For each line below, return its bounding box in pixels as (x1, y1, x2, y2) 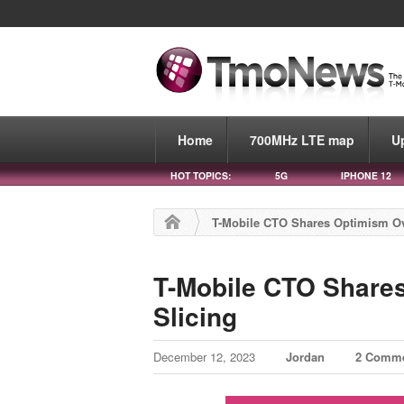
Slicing (153, 297, 245, 335)
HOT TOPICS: (170, 168, 231, 182)
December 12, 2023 (153, 348, 260, 366)
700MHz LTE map (250, 130, 354, 149)
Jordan (286, 348, 326, 366)
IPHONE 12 (341, 168, 391, 182)
